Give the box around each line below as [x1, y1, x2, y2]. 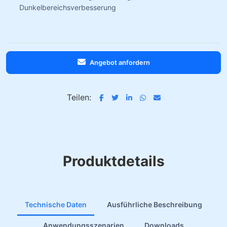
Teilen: [66, 92, 91, 102]
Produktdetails [62, 153, 165, 170]
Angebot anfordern [89, 59, 150, 66]
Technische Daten [25, 200, 87, 209]
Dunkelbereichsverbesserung [19, 3, 116, 12]
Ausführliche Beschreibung [107, 200, 202, 209]
